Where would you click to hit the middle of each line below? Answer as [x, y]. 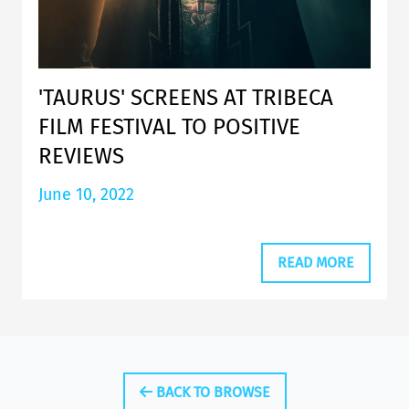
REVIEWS [81, 157]
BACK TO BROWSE [211, 392]
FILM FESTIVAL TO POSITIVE [169, 127]
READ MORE [316, 262]
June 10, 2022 [86, 195]
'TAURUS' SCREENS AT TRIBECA [186, 98]
